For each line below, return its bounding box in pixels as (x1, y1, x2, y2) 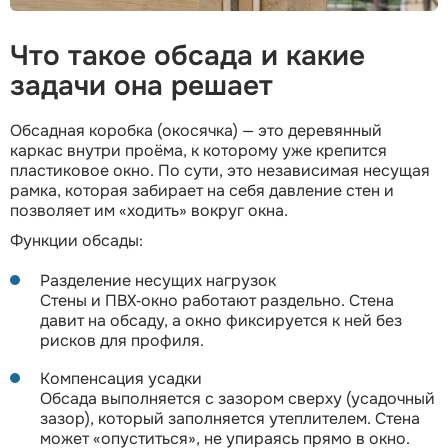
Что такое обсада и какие (10, 38, 365, 75)
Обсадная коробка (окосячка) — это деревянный (10, 120, 382, 142)
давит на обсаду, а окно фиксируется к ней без (40, 310, 402, 332)
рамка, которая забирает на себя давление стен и (10, 180, 394, 202)
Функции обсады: (10, 230, 143, 252)
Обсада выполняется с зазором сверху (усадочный (40, 388, 435, 410)
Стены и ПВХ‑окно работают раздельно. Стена (40, 290, 394, 312)
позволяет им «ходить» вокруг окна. (10, 200, 288, 222)
